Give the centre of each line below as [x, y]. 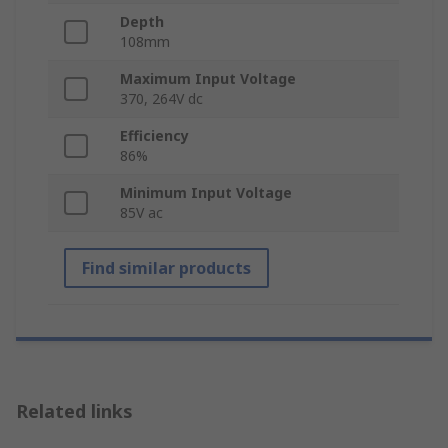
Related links [74, 411]
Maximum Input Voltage [208, 79]
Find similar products [166, 268]
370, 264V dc [161, 99]
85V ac [141, 213]
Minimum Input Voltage [206, 193]
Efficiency [154, 136]
